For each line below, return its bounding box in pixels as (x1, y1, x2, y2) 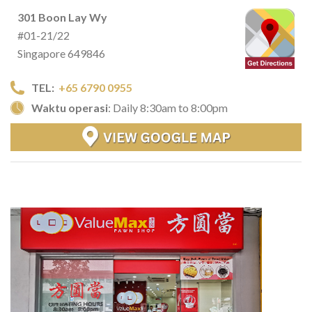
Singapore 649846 (17, 47, 105, 61)
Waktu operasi (31, 101, 108, 115)
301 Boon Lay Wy (17, 10, 107, 24)
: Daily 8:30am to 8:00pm (108, 101, 228, 115)
